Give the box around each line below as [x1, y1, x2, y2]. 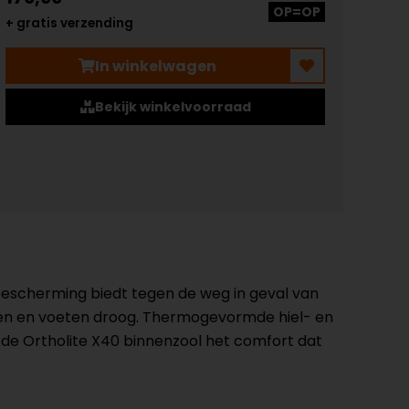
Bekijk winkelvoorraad [94, 98, 251, 116]
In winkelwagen [94, 55, 216, 77]
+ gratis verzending [5, 15, 133, 32]
